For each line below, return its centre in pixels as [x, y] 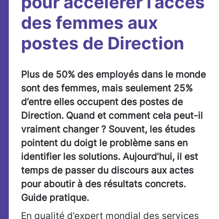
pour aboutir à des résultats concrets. [103, 184]
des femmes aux [89, 22]
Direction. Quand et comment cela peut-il [112, 116]
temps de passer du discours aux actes [107, 170]
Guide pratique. [55, 198]
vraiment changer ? [65, 129]
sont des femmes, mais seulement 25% [107, 88]
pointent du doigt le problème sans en [104, 143]
